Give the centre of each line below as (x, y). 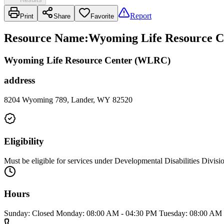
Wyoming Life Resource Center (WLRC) (87, 60)
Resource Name (44, 38)
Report (141, 15)
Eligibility (24, 141)
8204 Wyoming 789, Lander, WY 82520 (68, 100)
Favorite (102, 16)
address (19, 80)
